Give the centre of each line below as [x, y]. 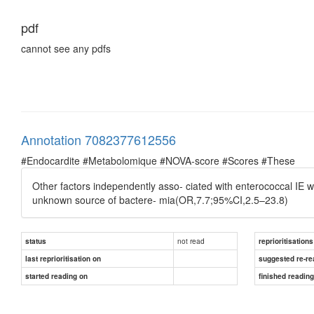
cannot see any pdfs [66, 48]
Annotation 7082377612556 [98, 139]
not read [191, 240]
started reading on [56, 276]
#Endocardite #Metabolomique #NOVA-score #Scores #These [158, 160]
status [36, 241]
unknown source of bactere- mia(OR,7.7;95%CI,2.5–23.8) [160, 199]
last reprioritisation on [63, 258]
